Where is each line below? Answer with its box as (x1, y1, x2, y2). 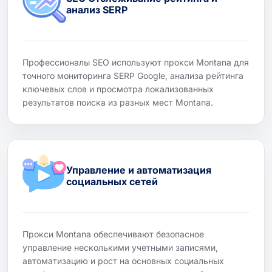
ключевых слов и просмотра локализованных (22, 83, 214, 94)
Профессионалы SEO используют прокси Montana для (22, 56, 249, 67)
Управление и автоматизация (66, 163, 211, 176)
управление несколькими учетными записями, (22, 242, 218, 253)
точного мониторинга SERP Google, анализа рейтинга (22, 70, 243, 81)
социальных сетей (66, 175, 158, 188)
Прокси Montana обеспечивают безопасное (22, 228, 204, 239)
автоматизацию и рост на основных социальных (22, 255, 224, 266)
